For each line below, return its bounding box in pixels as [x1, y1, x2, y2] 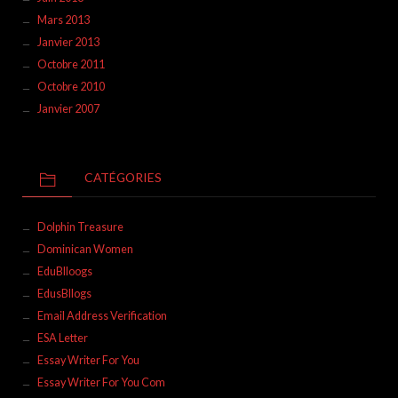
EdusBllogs [36, 286, 92, 300]
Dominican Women [36, 242, 133, 256]
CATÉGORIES [84, 170, 162, 186]
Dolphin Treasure [36, 219, 123, 234]
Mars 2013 [36, 12, 90, 27]
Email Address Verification [36, 308, 167, 322]
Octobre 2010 [36, 79, 105, 93]
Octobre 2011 [36, 57, 105, 71]
